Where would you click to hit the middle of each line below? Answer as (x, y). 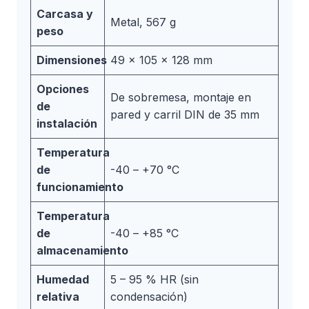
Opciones (63, 89)
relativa (58, 296)
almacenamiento (82, 250)
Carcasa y (65, 13)
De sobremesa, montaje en (181, 97)
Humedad (63, 279)
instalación (67, 123)
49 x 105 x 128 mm (161, 60)
